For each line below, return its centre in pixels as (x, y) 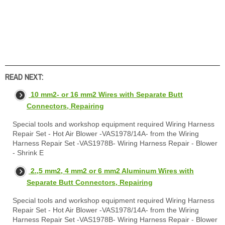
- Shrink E (28, 152)
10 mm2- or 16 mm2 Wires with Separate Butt (107, 94)
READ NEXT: (24, 77)
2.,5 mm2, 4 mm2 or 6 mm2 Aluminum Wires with (112, 171)
